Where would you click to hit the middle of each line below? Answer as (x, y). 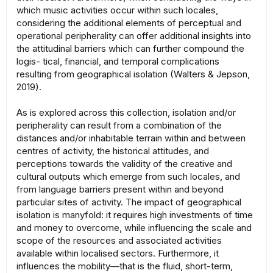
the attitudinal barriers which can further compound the (130, 49)
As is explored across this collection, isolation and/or (126, 113)
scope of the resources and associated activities (119, 241)
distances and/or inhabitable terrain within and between (131, 138)
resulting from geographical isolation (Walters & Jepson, (133, 74)
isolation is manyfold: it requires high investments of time (135, 215)
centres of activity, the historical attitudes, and (113, 151)
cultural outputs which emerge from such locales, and (128, 177)
